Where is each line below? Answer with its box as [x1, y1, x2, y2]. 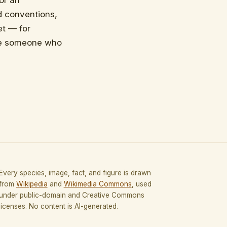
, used [131, 180, 152, 188]
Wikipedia [16, 180, 48, 188]
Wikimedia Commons [63, 180, 132, 188]
